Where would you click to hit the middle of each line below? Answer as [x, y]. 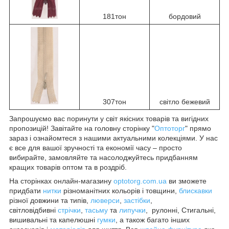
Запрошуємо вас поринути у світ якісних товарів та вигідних [109, 119]
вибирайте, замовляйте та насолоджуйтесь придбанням [104, 157]
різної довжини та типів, [50, 200]
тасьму [96, 210]
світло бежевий [185, 102]
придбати [26, 191]
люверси [105, 200]
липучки [132, 210]
